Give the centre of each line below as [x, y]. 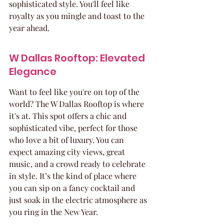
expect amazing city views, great [68, 152]
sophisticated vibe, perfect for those [74, 128]
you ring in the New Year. [53, 212]
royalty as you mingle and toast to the [78, 16]
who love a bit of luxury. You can [67, 140]
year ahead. [29, 28]
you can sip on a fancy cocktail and [73, 188]
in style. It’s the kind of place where [74, 176]
